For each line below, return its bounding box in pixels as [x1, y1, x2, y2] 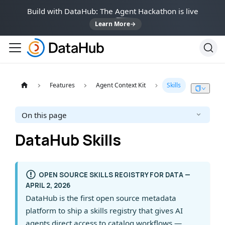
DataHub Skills [15, 129, 122, 150]
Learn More [95, 20, 130, 28]
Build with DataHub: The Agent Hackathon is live [27, 6, 198, 16]
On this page [21, 109, 67, 120]
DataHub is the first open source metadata [25, 192, 176, 203]
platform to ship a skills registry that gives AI [25, 205, 183, 215]
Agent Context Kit [96, 81, 146, 90]
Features [50, 81, 75, 90]
